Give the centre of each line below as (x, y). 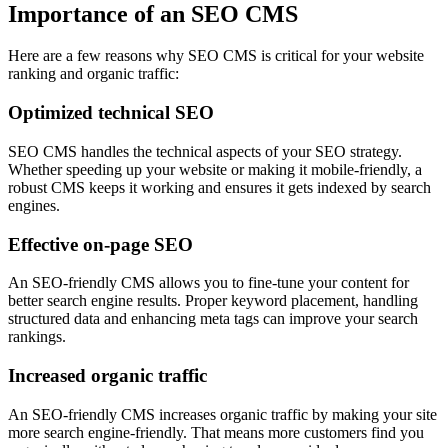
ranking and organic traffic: (93, 74)
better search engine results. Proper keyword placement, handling (213, 301)
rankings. (37, 337)
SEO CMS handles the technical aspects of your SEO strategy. (205, 151)
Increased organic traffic (107, 376)
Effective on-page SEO (100, 244)
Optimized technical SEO (111, 113)
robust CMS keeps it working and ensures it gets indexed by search (219, 187)
